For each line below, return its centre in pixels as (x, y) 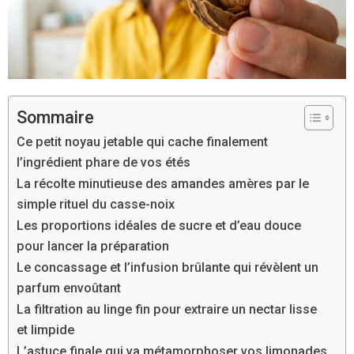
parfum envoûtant (69, 288)
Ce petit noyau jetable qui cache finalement (142, 142)
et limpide (45, 330)
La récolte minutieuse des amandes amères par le (163, 184)
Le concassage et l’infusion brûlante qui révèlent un (168, 268)
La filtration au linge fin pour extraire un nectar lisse (167, 310)
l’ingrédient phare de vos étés (104, 163)
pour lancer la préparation (93, 247)
